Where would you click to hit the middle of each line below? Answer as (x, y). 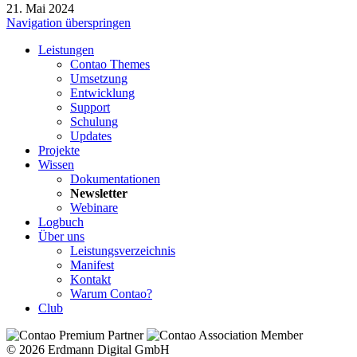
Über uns (61, 236)
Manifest (92, 265)
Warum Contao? (111, 293)
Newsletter (99, 193)
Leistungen (66, 49)
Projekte (59, 150)
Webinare (94, 207)
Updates (91, 135)
